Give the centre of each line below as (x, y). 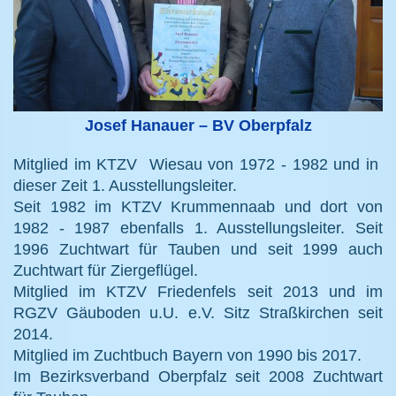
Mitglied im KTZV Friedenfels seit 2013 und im (198, 291)
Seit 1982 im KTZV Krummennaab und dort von (198, 206)
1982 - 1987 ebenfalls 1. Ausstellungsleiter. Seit (198, 228)
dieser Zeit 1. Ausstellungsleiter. (125, 185)
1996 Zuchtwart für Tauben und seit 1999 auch (198, 249)
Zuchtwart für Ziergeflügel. (106, 270)
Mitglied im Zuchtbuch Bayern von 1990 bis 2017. (187, 355)
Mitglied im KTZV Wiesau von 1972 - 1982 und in (198, 164)
